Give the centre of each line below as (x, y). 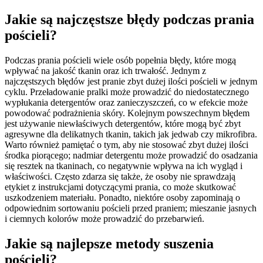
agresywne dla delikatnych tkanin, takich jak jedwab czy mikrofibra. (131, 134)
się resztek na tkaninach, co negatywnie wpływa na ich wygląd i (124, 166)
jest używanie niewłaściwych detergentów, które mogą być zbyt (123, 124)
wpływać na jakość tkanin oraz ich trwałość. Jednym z (105, 71)
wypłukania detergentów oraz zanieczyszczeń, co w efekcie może (126, 103)
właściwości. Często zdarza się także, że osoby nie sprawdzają (120, 177)
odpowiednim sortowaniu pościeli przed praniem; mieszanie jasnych (131, 208)
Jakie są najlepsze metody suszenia (109, 244)
